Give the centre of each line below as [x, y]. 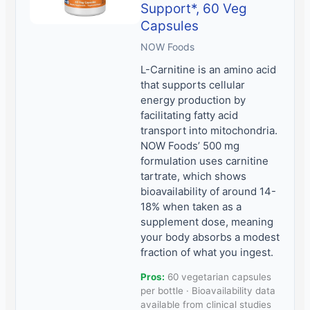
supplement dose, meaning [207, 221]
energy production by [193, 100]
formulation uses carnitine [205, 161]
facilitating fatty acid [190, 115]
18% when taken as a [191, 206]
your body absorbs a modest [210, 237]
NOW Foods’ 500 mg [190, 145]
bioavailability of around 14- [209, 191]
